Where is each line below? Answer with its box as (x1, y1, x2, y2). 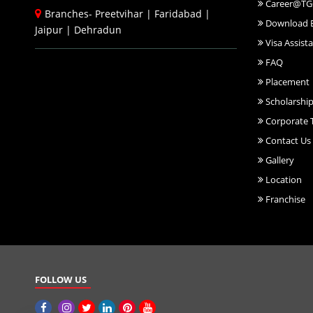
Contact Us (263, 133, 311, 147)
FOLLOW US (35, 272, 87, 286)
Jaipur (35, 22, 63, 36)
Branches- (45, 6, 95, 20)
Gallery (263, 153, 294, 166)
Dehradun (74, 22, 122, 36)
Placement (263, 75, 310, 88)
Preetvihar (95, 6, 143, 20)
